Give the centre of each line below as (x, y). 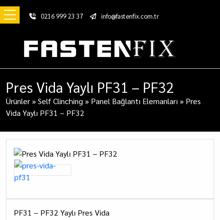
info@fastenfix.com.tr (130, 16)
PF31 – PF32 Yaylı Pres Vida (62, 212)
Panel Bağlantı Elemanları (134, 101)
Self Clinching (60, 101)
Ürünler (18, 101)
